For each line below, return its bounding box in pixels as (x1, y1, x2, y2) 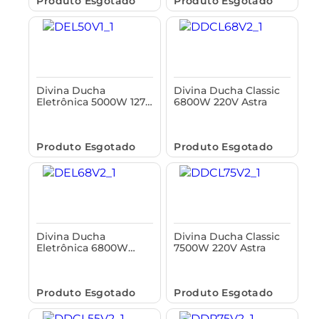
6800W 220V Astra (174, 95, 268, 108)
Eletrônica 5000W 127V (36, 95, 153, 108)
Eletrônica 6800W (36, 241, 129, 254)
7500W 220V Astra (174, 241, 266, 254)
